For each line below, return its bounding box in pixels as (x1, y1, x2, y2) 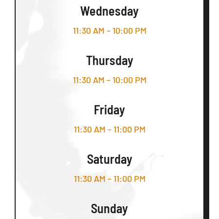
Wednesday (80, 3, 139, 19)
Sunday (91, 200, 128, 216)
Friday (94, 102, 125, 117)
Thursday (86, 52, 133, 68)
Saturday (87, 151, 132, 167)
